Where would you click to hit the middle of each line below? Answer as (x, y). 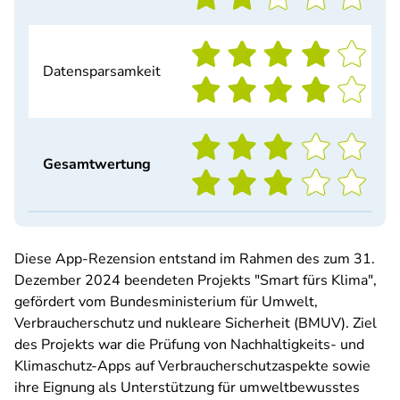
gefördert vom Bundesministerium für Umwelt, (166, 302)
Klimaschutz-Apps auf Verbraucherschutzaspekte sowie (192, 366)
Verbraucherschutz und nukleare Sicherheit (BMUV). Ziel (196, 323)
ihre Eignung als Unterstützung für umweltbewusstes (187, 387)
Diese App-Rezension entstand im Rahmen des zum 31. (195, 259)
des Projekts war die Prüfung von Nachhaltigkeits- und (189, 345)
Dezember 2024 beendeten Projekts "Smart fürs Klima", (196, 280)
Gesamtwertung (97, 164)
